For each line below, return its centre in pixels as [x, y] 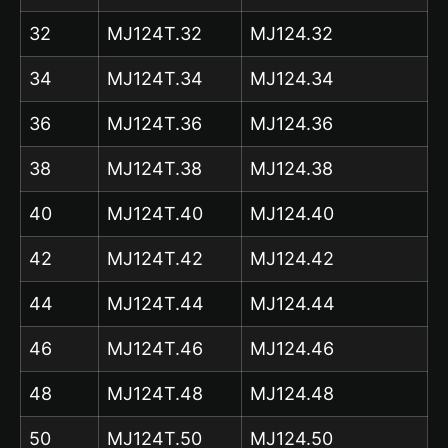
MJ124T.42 [155, 258]
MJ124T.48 [155, 393]
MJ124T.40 [155, 213]
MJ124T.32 [154, 33]
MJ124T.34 [155, 78]
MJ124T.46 [155, 348]
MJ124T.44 [155, 303]
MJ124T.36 [154, 123]
